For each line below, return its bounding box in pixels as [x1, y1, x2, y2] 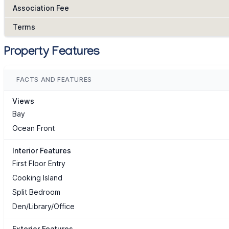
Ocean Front [12, 124, 55, 133]
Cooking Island [12, 173, 62, 182]
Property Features [4, 45, 100, 61]
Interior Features [12, 146, 71, 155]
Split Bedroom [12, 188, 60, 197]
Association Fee [13, 4, 69, 13]
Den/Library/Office [12, 202, 75, 211]
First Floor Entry [12, 159, 65, 168]
